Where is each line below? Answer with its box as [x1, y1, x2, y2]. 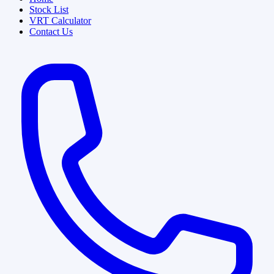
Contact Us [29, 26, 73, 37]
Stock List [29, 4, 68, 15]
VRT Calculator [29, 15, 91, 26]
